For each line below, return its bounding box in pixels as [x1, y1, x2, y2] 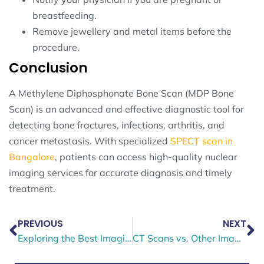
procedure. [32, 41, 80, 53]
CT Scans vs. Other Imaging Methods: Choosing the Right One [234, 232, 241, 245]
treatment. [9, 182, 55, 194]
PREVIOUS [18, 217, 63, 231]
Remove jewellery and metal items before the [32, 25, 232, 37]
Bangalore [9, 150, 55, 163]
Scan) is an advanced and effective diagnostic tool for [9, 103, 244, 115]
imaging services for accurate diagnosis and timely [9, 166, 232, 179]
